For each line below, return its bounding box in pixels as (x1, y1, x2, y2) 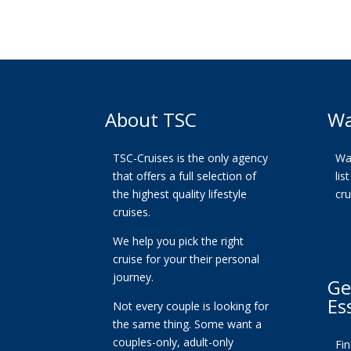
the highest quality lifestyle (113, 186, 248, 201)
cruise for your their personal (113, 251, 260, 266)
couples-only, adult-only (113, 334, 234, 349)
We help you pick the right (113, 233, 244, 248)
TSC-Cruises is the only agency (113, 150, 269, 165)
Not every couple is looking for (113, 298, 270, 313)
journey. (113, 269, 154, 284)
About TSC (105, 106, 197, 132)
